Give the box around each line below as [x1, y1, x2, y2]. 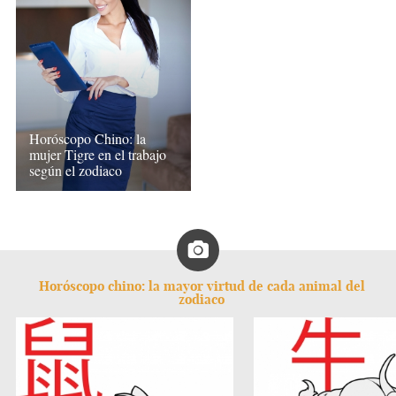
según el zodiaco [28, 161, 122, 180]
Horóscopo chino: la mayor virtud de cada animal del [38, 277, 365, 294]
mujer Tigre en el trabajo [28, 145, 166, 164]
